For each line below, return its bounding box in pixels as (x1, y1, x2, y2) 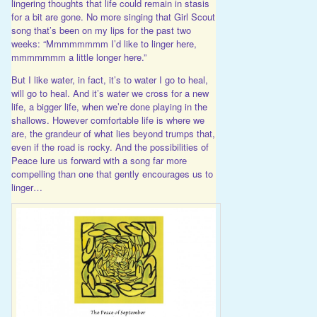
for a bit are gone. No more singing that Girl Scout (11, 9, 215, 23)
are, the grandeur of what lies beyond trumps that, (11, 126, 215, 140)
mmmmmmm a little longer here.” (11, 50, 146, 64)
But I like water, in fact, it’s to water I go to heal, (11, 72, 208, 86)
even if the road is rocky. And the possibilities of (11, 139, 209, 154)
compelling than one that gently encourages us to (11, 166, 213, 180)
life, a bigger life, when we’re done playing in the (11, 99, 207, 113)
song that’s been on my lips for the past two (11, 23, 191, 37)
